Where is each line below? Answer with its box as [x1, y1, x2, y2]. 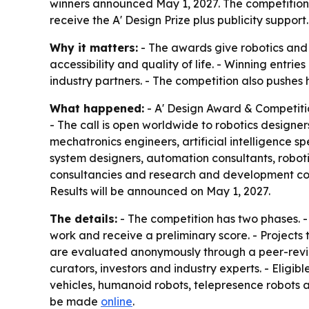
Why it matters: [50, 41, 138, 55]
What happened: [50, 101, 144, 116]
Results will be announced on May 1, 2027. [50, 184, 270, 199]
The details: [50, 212, 117, 226]
